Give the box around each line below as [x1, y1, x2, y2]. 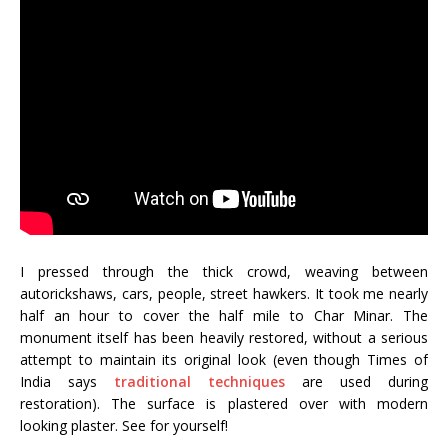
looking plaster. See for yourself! [20, 416, 228, 436]
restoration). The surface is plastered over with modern [20, 394, 428, 414]
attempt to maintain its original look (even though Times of [20, 350, 428, 370]
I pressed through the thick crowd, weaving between [20, 262, 428, 282]
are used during [285, 372, 428, 392]
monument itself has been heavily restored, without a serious [20, 328, 428, 348]
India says [20, 372, 114, 392]
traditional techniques [114, 372, 285, 392]
